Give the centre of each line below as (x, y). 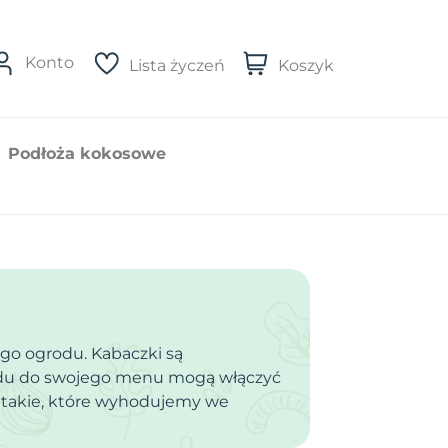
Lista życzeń (177, 65)
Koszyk (306, 65)
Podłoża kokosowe (87, 153)
